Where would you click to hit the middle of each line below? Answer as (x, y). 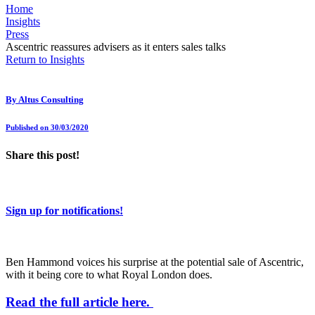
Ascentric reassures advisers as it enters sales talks (116, 47)
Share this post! (43, 155)
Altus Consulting (51, 100)
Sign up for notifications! (64, 210)
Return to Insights (45, 60)
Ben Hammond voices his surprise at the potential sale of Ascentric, (155, 262)
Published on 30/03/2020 (47, 128)
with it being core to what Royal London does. (109, 274)
